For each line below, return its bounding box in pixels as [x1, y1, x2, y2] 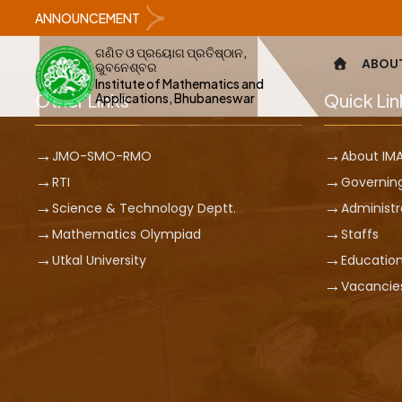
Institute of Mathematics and [94, 75, 264, 92]
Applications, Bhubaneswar [94, 90, 255, 106]
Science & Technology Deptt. [51, 199, 236, 217]
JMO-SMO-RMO [51, 147, 152, 165]
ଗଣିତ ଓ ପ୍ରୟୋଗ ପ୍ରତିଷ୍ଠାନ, [94, 44, 247, 60]
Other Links [34, 89, 129, 111]
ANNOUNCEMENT [34, 10, 140, 26]
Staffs [341, 225, 380, 243]
